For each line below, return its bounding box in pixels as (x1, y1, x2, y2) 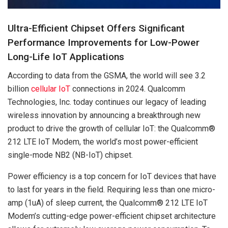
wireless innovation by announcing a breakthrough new (8, 110, 201, 120)
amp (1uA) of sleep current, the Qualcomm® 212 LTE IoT (8, 197, 208, 208)
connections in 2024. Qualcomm (70, 83, 185, 94)
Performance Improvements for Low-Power (8, 37, 199, 49)
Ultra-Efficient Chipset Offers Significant (8, 22, 185, 35)
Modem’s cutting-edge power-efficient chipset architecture (8, 211, 216, 221)
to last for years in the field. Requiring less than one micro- (8, 184, 215, 194)
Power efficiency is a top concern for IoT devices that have (8, 171, 216, 181)
